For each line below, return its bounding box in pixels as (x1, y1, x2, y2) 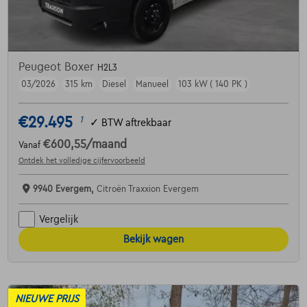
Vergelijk (38, 213, 78, 225)
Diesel (101, 79, 126, 89)
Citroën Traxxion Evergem (96, 184, 199, 194)
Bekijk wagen (123, 234, 184, 245)
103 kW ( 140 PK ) (177, 79, 247, 89)
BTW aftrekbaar (101, 116, 171, 128)
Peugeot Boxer (18, 61, 97, 73)
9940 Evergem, (32, 184, 97, 194)
